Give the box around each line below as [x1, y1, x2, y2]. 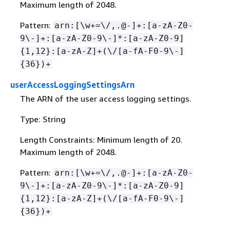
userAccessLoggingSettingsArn [10, 79, 135, 90]
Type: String [20, 114, 66, 124]
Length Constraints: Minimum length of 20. [20, 135, 182, 145]
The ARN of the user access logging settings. [20, 93, 191, 104]
